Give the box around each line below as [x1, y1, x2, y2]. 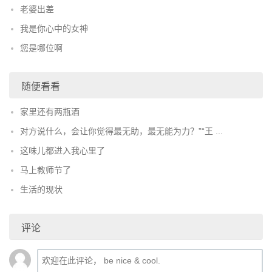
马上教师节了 [20, 165, 71, 175]
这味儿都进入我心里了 [20, 146, 105, 155]
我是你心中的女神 [20, 24, 88, 33]
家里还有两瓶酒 [20, 107, 80, 117]
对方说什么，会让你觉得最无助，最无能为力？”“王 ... [20, 126, 223, 136]
